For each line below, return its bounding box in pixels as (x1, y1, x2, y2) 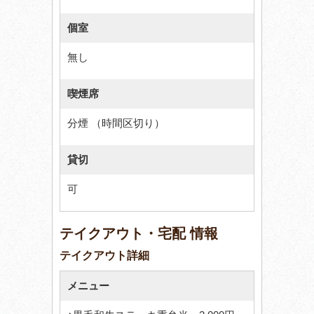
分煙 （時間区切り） (67, 116, 165, 129)
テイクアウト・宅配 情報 (60, 225, 218, 241)
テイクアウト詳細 (60, 249, 149, 261)
